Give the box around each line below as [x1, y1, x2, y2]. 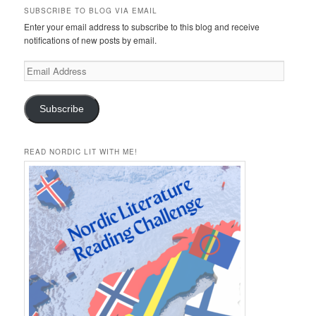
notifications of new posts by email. [24, 34, 157, 47]
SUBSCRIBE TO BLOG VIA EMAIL [24, 6, 158, 16]
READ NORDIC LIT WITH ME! [24, 146, 138, 157]
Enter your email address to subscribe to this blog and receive [24, 20, 260, 33]
